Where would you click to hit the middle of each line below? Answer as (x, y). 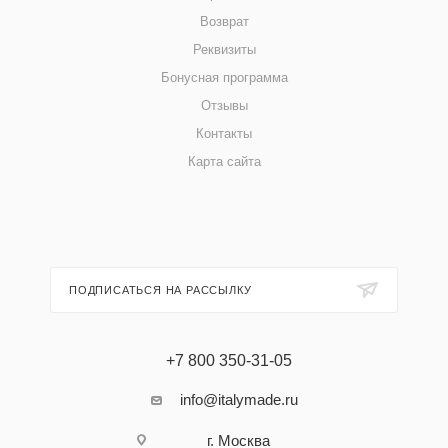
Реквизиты (224, 49)
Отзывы (224, 105)
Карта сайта (224, 161)
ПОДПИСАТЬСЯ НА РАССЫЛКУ (160, 290)
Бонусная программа (224, 77)
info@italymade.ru (238, 399)
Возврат (224, 21)
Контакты (224, 133)
